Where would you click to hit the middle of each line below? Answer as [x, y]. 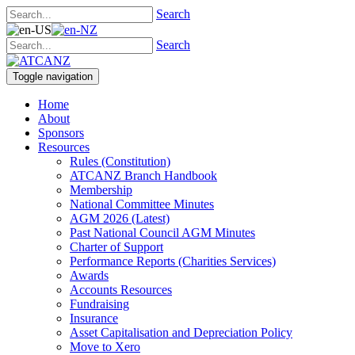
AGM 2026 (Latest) [120, 218]
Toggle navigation [53, 76]
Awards [89, 275]
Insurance [94, 318]
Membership [101, 190]
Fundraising [99, 304]
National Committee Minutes [142, 204]
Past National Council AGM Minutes [162, 233]
